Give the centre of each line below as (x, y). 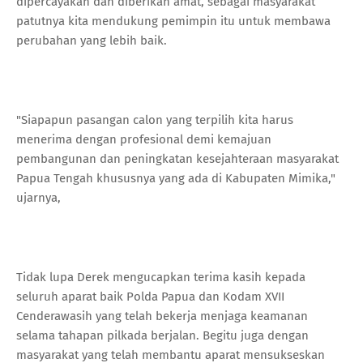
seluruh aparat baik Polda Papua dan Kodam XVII (150, 296)
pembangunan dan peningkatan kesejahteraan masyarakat (177, 158)
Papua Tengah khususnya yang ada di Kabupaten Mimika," (176, 178)
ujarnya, (40, 197)
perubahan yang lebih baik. (93, 40)
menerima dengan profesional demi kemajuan (144, 139)
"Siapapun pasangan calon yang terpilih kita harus (155, 120)
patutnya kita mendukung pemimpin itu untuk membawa (173, 21)
